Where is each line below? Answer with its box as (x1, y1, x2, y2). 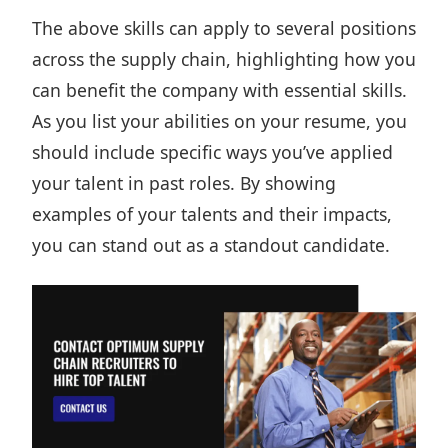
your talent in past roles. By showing (32, 171, 336, 195)
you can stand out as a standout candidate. (32, 233, 390, 257)
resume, (304, 109, 371, 133)
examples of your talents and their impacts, (32, 202, 392, 226)
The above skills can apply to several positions (32, 16, 416, 40)
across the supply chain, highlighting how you (32, 47, 416, 71)
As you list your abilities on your (32, 109, 304, 133)
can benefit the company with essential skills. (32, 78, 407, 102)
